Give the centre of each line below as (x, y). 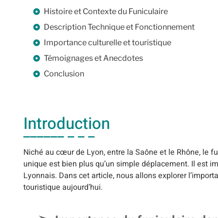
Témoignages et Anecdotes (93, 58)
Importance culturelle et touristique (108, 42)
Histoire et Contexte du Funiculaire (106, 11)
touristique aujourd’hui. (63, 187)
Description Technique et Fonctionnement (119, 27)
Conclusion (64, 73)
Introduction (67, 124)
